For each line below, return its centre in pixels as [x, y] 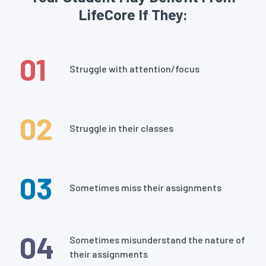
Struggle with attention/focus [134, 69]
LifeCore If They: [133, 14]
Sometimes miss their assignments [145, 188]
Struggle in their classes [121, 128]
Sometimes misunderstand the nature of [157, 240]
